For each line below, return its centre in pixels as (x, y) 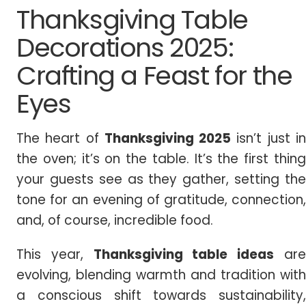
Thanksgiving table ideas (184, 255)
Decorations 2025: (125, 48)
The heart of (60, 139)
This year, (55, 255)
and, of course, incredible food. (115, 221)
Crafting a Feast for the (154, 76)
